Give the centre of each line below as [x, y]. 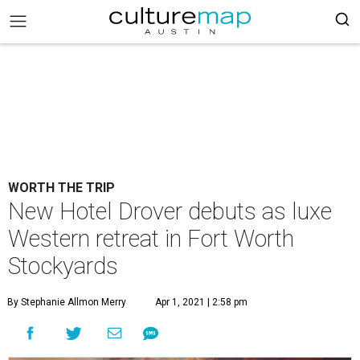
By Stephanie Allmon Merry [67, 302]
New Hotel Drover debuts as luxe [170, 211]
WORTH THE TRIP [61, 188]
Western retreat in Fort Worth [151, 239]
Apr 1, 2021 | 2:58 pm [201, 302]
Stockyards [63, 266]
